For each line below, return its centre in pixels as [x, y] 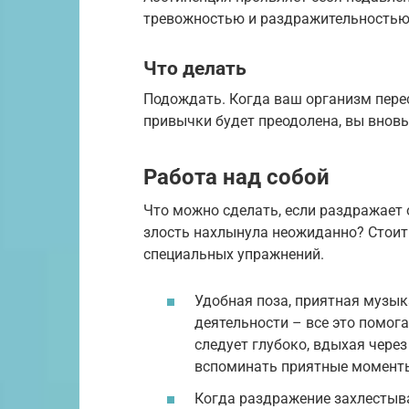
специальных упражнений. [234, 254]
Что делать [195, 69]
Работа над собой [236, 177]
